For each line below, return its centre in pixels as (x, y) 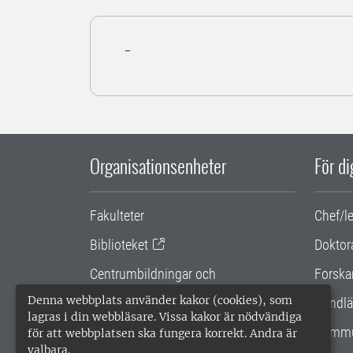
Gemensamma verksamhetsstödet (184, 324)
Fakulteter (117, 215)
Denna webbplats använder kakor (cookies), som (160, 300)
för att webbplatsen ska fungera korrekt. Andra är (162, 333)
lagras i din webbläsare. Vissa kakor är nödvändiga (165, 317)
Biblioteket (119, 244)
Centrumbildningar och (153, 273)
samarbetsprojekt (137, 295)
